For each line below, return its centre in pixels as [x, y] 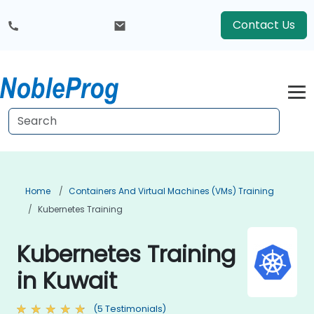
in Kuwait [67, 281]
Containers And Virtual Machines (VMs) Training [171, 191]
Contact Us [264, 25]
